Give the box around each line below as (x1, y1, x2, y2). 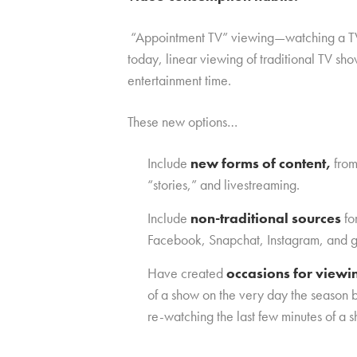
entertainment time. (127, 71, 231, 89)
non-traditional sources (190, 209, 344, 227)
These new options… (127, 112, 237, 131)
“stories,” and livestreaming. (147, 175, 300, 194)
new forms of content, (190, 154, 334, 172)
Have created (147, 264, 226, 282)
